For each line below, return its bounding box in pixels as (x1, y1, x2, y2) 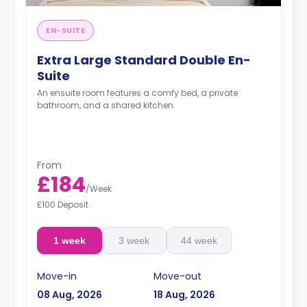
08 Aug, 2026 (37, 287, 102, 302)
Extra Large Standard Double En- (37, 51, 251, 69)
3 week (119, 234, 150, 246)
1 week (53, 234, 86, 246)
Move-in (37, 269, 77, 283)
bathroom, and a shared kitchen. (37, 99, 175, 111)
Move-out (153, 269, 201, 283)
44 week (180, 234, 217, 246)
